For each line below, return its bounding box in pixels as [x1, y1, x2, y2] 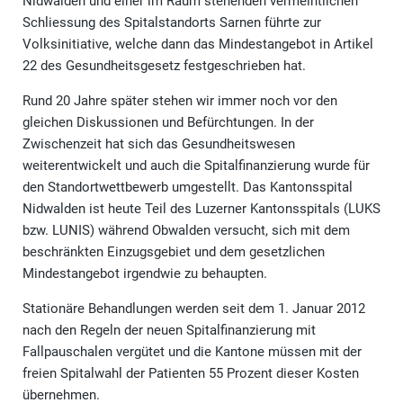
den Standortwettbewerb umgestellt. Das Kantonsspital [22, 178, 353, 195]
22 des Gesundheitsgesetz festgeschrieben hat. [22, 57, 306, 74]
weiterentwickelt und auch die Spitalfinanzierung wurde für [22, 157, 370, 174]
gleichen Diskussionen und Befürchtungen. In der [22, 113, 314, 130]
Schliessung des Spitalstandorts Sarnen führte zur [22, 13, 321, 31]
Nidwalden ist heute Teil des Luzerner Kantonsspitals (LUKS [22, 200, 381, 217]
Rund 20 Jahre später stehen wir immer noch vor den [22, 92, 337, 109]
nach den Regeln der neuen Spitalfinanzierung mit [22, 321, 316, 338]
